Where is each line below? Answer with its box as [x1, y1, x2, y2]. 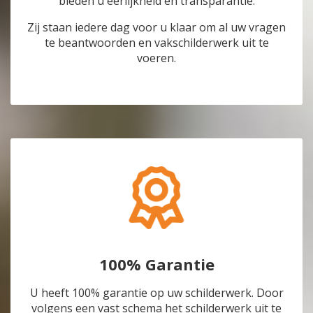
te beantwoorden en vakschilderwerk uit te [44, 35, 269, 51]
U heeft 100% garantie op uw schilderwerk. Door [29, 285, 284, 301]
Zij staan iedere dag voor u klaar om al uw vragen [27, 20, 286, 36]
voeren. [137, 50, 176, 66]
